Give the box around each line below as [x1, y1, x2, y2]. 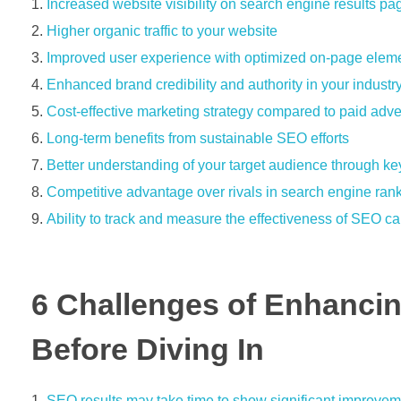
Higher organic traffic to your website [47, 22, 277, 38]
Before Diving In [31, 332, 264, 366]
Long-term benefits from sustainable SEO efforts [47, 130, 349, 146]
